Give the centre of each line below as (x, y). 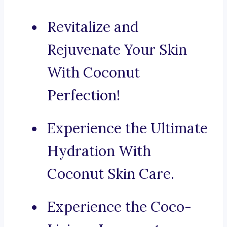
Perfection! (84, 96)
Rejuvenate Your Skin (117, 50)
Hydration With (99, 151)
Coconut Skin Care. (111, 174)
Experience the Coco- (119, 207)
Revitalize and (93, 27)
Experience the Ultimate (127, 128)
